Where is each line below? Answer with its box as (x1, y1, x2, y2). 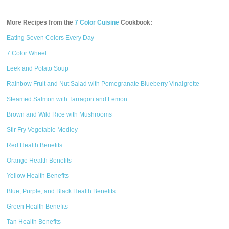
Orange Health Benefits (7, 157, 72, 164)
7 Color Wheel (7, 50, 47, 57)
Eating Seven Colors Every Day (7, 34, 95, 41)
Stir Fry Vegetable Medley (7, 126, 78, 133)
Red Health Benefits (7, 142, 63, 149)
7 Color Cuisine (75, 19, 120, 26)
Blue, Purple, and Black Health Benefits (7, 188, 116, 195)
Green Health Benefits (7, 203, 68, 210)
